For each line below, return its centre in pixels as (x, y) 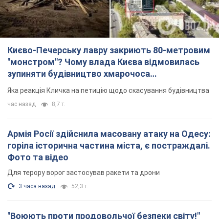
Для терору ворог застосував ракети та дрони (84, 173)
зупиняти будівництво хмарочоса (79, 74)
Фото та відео (38, 157)
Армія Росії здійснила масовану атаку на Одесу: (109, 134)
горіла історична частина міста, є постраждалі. (109, 146)
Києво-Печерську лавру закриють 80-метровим (109, 50)
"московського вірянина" (60, 86)
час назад (22, 104)
